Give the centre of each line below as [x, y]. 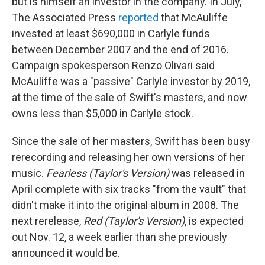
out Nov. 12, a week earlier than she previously [119, 237]
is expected [216, 221]
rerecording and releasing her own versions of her [128, 157]
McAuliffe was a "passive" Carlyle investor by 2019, [131, 81]
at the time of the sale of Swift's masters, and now [130, 97]
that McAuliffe [193, 17]
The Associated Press [65, 17]
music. [29, 173]
